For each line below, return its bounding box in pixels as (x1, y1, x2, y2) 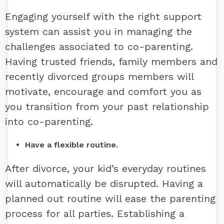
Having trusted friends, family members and (5, 55, 217, 68)
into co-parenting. (5, 115, 93, 128)
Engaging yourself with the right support (5, 10, 201, 23)
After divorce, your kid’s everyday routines (5, 162, 206, 175)
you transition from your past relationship (5, 100, 209, 113)
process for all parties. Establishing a (5, 207, 184, 220)
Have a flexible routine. (25, 140, 118, 150)
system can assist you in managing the (5, 25, 192, 38)
